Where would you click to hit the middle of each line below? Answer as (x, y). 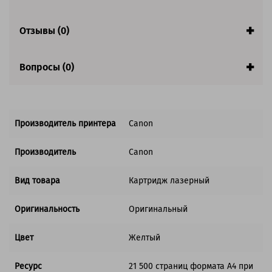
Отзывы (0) (44, 30)
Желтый (144, 238)
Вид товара (37, 181)
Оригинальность (47, 209)
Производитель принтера (65, 124)
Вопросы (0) (47, 67)
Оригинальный (158, 209)
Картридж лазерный (169, 181)
